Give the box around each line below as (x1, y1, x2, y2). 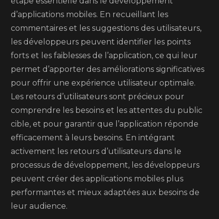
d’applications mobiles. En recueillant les (11, 10, 169, 19)
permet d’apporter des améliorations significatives (11, 65, 205, 74)
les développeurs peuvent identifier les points (11, 37, 191, 46)
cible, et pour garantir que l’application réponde (11, 119, 199, 129)
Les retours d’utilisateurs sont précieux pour (11, 92, 185, 101)
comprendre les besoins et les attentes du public (11, 106, 203, 115)
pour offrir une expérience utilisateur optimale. (11, 78, 196, 88)
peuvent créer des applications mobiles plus (11, 174, 184, 183)
